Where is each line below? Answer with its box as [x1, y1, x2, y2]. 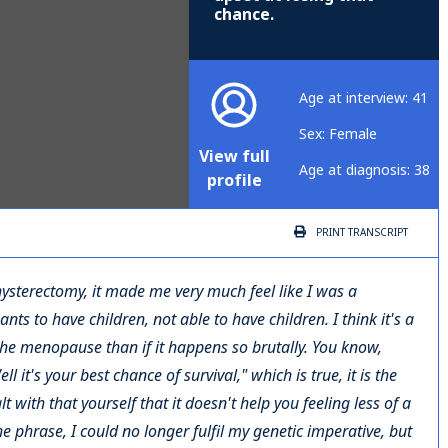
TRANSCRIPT [345, 225, 408, 241]
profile [206, 169, 262, 193]
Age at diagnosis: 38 [299, 160, 430, 181]
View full [199, 145, 270, 169]
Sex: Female [299, 124, 377, 145]
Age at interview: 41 [299, 88, 428, 109]
